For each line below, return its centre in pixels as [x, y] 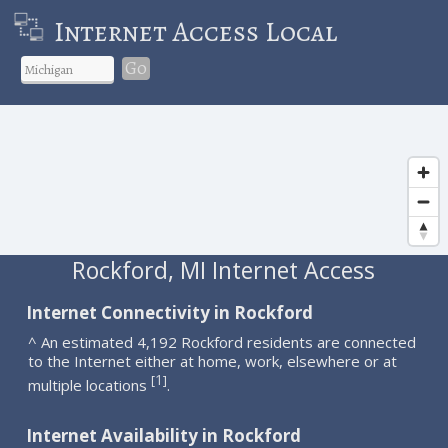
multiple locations [90, 384]
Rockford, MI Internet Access [224, 269]
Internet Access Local [195, 31]
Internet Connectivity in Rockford [170, 312]
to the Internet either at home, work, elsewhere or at [213, 360]
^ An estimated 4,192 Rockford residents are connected [222, 341]
